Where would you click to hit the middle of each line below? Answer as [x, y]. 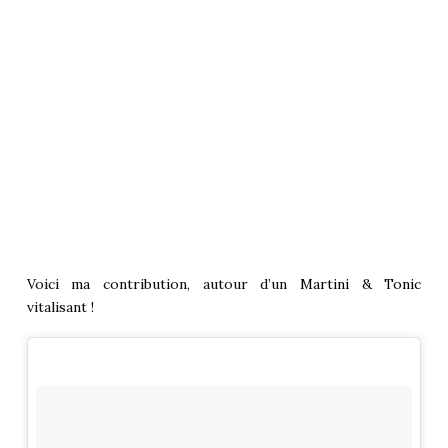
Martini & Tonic [360, 284]
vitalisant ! [60, 307]
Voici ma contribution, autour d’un [163, 284]
